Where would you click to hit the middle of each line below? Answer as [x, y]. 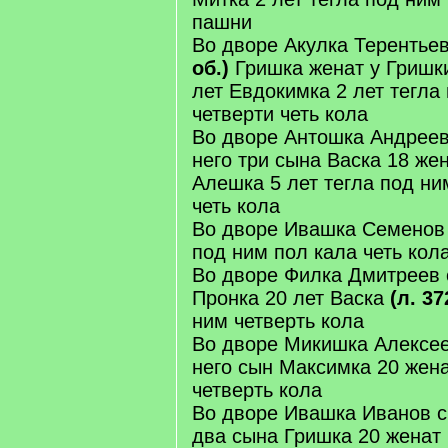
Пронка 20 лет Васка [291, 298]
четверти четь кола [280, 114]
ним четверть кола [278, 321]
